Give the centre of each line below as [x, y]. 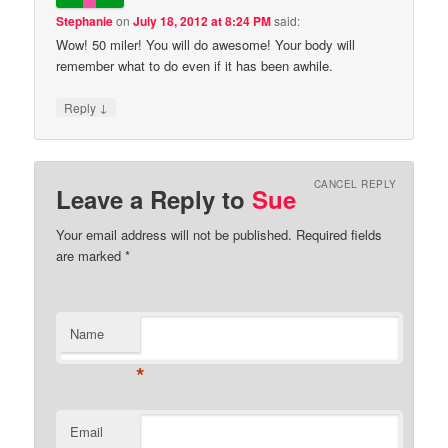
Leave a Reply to [154, 198]
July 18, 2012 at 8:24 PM [202, 21]
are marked [91, 255]
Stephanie [85, 21]
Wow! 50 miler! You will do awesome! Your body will [206, 45]
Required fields [337, 234]
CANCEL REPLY [355, 184]
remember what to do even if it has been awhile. [195, 66]
